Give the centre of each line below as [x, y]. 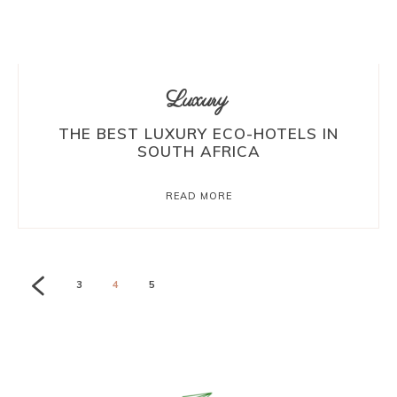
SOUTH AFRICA [198, 152]
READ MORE [198, 196]
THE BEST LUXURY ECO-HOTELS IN [198, 134]
